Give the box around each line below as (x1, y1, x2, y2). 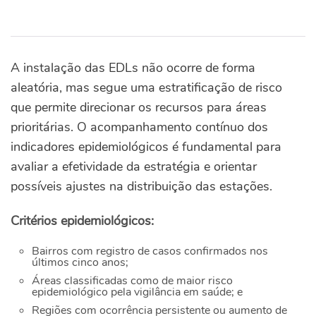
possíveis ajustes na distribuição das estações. (11, 178, 272, 195)
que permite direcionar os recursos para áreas (11, 99, 267, 116)
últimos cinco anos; (32, 255, 128, 271)
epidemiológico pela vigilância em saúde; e (32, 284, 243, 300)
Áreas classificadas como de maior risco (32, 273, 233, 289)
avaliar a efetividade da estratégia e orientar (11, 158, 257, 176)
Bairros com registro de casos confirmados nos (32, 243, 268, 260)
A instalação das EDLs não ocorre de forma (11, 59, 255, 77)
